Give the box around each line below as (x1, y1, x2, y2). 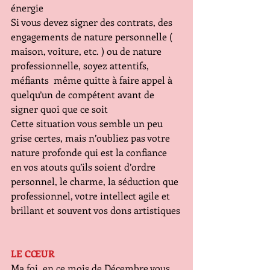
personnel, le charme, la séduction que (11, 175, 181, 187)
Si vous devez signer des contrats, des (11, 16, 175, 28)
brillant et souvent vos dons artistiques (11, 204, 180, 216)
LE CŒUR (11, 247, 54, 260)
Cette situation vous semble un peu (11, 117, 165, 130)
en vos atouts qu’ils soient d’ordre (11, 160, 158, 173)
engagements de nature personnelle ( (11, 30, 175, 43)
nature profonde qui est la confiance (11, 146, 169, 159)
